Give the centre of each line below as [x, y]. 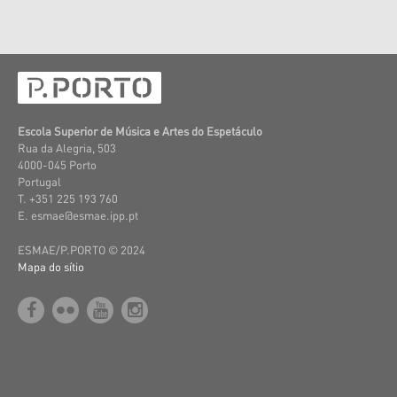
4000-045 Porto [57, 164]
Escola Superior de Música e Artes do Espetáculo [140, 131]
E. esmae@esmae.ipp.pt [78, 215]
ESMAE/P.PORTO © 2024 [82, 249]
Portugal [39, 181]
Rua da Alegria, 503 [67, 148]
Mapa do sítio [51, 266]
